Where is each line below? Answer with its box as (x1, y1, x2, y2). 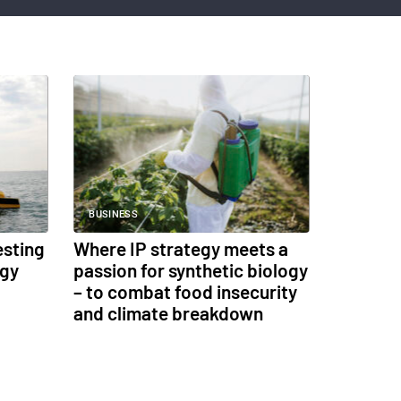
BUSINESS (89, 209, 138, 221)
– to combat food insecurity (73, 280, 298, 303)
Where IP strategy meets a (73, 237, 289, 260)
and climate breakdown (73, 302, 264, 325)
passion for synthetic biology (73, 259, 309, 282)
